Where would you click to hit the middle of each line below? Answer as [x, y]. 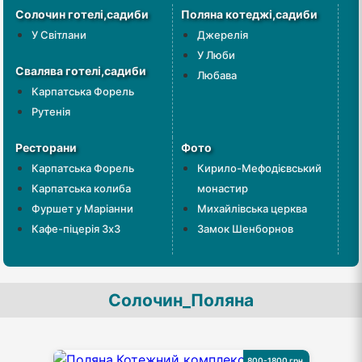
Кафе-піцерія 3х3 [76, 228]
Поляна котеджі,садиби [249, 14]
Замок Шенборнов [245, 228]
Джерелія [223, 34]
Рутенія [51, 111]
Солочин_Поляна [181, 300]
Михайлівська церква [252, 208]
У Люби [216, 55]
